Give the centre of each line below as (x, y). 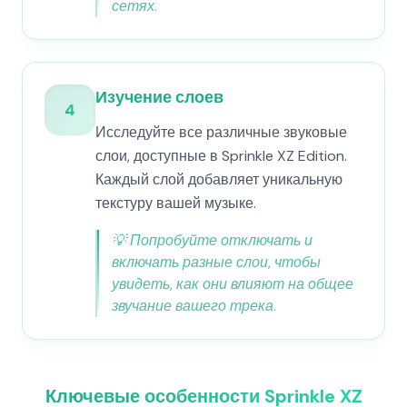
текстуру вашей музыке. (176, 203)
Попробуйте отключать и (221, 240)
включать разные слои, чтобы (216, 262)
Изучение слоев (159, 97)
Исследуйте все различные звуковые (221, 132)
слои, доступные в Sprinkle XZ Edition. (221, 156)
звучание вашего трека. (194, 306)
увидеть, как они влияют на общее (233, 284)
